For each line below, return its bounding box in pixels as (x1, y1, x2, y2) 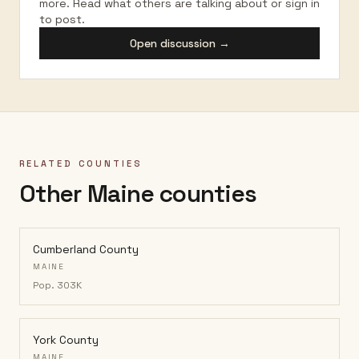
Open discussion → (129, 36, 230, 50)
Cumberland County (33, 242, 139, 256)
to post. (39, 12, 85, 26)
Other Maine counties (19, 178, 256, 209)
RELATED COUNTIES (19, 158, 143, 169)
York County (33, 333, 99, 347)
